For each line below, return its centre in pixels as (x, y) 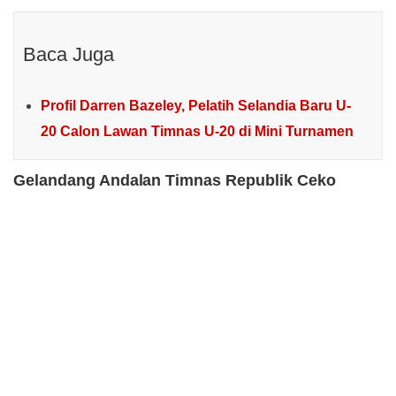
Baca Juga (69, 55)
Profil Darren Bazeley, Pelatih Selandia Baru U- (196, 106)
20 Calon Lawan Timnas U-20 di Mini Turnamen (197, 132)
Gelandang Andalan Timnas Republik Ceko (175, 181)
